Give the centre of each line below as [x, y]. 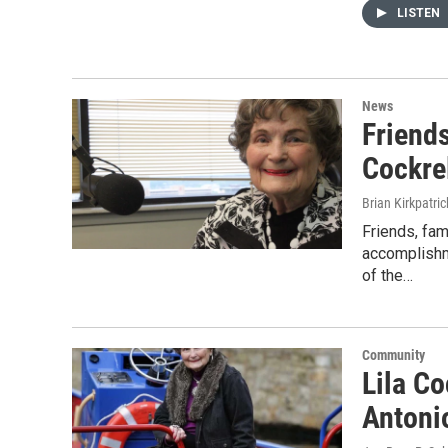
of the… [387, 275]
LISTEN [420, 13]
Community [393, 355]
